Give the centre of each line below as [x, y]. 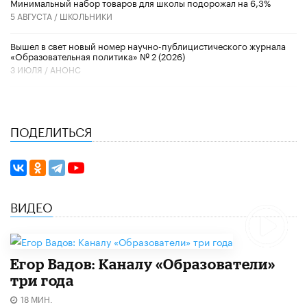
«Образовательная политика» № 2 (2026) [98, 55]
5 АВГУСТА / [35, 15]
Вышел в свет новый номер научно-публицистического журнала [148, 45]
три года [42, 280]
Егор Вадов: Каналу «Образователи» [143, 263]
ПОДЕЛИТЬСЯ [51, 130]
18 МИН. [37, 298]
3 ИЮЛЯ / [30, 69]
